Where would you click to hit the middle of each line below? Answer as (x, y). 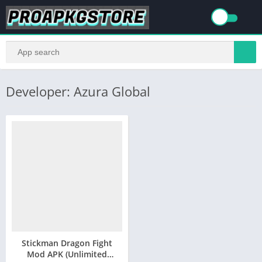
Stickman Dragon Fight (67, 243)
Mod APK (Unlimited (67, 254)
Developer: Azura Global (78, 91)
